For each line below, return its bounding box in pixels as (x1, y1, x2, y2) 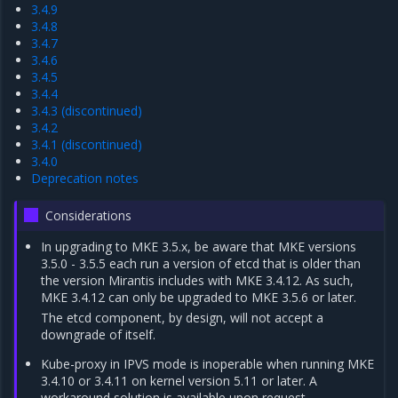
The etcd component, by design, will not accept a (41, 309, 324, 326)
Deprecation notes (31, 170, 139, 187)
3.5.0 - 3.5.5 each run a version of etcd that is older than (41, 255, 362, 272)
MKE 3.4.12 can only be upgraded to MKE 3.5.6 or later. (41, 289, 357, 306)
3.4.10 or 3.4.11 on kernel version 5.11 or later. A (41, 372, 318, 389)
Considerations (45, 207, 132, 224)
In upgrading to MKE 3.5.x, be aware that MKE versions (41, 238, 357, 255)
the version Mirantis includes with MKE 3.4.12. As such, (41, 272, 354, 289)
